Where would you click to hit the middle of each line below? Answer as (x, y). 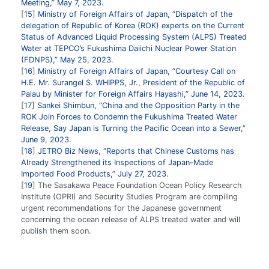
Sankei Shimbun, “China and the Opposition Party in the (138, 105)
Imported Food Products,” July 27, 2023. (95, 174)
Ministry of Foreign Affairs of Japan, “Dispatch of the (135, 14)
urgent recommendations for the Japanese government (121, 208)
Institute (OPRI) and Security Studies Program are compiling (129, 196)
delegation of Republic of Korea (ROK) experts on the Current (133, 25)
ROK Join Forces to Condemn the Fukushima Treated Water (129, 116)
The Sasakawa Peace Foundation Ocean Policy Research (139, 185)
